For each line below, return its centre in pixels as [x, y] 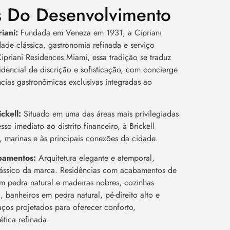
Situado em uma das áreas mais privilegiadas [101, 114]
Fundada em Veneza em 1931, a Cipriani [91, 32]
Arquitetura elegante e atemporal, [97, 158]
